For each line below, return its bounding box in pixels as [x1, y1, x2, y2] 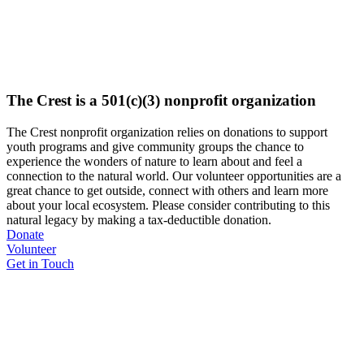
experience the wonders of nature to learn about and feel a [6, 154, 302, 168]
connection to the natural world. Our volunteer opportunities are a [6, 168, 341, 183]
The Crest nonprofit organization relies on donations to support [6, 124, 327, 139]
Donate [6, 227, 44, 241]
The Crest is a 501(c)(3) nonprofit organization [6, 92, 316, 110]
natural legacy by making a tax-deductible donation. [6, 212, 271, 227]
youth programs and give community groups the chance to [6, 139, 304, 154]
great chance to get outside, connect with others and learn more [6, 183, 328, 197]
